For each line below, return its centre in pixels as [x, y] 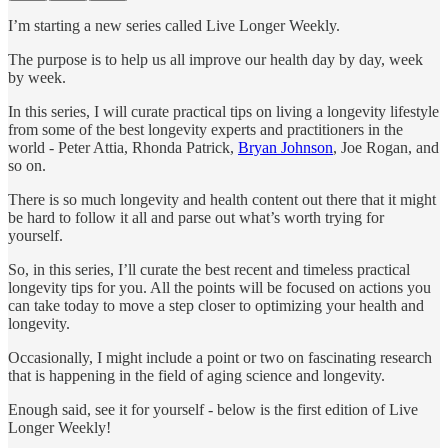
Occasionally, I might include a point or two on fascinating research [220, 357]
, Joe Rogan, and [386, 147]
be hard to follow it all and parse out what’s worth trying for [196, 217]
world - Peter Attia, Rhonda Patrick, [123, 147]
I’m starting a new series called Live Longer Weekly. [174, 25]
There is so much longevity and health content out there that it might [222, 199]
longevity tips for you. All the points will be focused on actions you [219, 287]
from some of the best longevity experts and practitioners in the [205, 129]
